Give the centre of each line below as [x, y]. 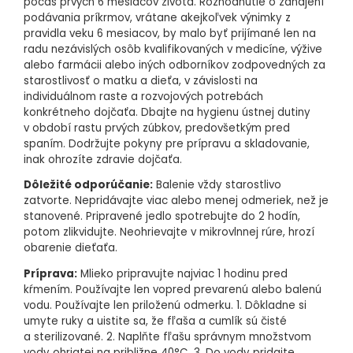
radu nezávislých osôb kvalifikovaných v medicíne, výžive [173, 49]
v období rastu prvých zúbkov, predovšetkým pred [157, 128]
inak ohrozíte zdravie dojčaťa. [103, 159]
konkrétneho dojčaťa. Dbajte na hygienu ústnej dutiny [167, 112]
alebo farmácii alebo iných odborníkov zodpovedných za [175, 65]
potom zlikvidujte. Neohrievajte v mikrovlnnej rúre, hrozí [169, 232]
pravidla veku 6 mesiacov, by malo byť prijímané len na [170, 33]
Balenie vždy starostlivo [217, 185]
